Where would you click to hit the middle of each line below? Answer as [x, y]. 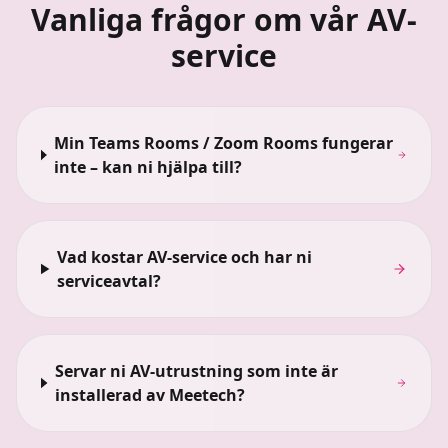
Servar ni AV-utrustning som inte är [196, 371]
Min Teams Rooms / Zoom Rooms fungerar [224, 143]
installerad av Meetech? [149, 395]
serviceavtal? [109, 281]
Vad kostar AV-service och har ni [185, 257]
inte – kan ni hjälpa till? [148, 167]
